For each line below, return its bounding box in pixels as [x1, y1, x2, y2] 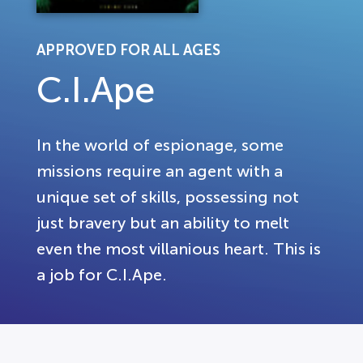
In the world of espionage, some [36, 136, 284, 154]
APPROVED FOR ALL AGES [36, 42, 220, 58]
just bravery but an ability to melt [36, 214, 289, 232]
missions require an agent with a [36, 162, 283, 180]
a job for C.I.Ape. [36, 266, 167, 284]
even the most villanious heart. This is [36, 240, 321, 258]
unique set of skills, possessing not [36, 188, 299, 206]
